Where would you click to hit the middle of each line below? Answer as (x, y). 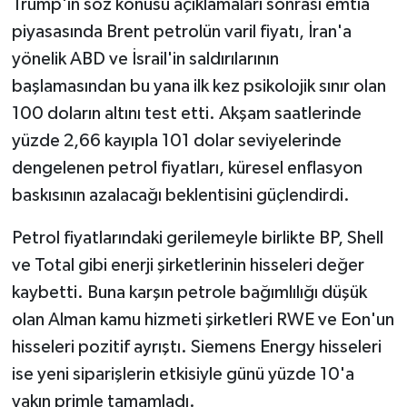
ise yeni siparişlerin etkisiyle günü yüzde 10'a (183, 374)
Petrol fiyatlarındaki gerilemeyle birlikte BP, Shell (197, 238)
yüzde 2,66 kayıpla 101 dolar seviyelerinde (176, 140)
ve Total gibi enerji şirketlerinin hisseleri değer (188, 265)
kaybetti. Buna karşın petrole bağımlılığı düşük (189, 292)
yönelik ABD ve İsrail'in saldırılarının (145, 59)
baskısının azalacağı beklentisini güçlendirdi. (180, 195)
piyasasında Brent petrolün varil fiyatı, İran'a (181, 31)
